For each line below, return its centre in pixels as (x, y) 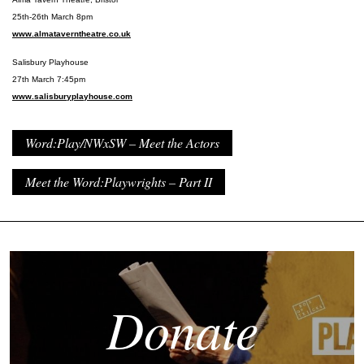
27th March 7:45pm (49, 80)
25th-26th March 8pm (52, 17)
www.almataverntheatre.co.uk (71, 34)
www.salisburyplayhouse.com (72, 97)
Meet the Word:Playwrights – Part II (119, 182)
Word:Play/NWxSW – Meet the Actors (122, 143)
